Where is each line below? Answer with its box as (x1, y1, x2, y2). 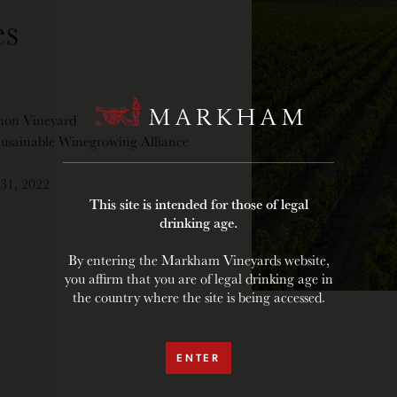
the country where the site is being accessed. (72, 286, 325, 308)
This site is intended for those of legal (89, 193, 308, 215)
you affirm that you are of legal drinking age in (64, 268, 333, 290)
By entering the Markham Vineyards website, (67, 249, 330, 271)
